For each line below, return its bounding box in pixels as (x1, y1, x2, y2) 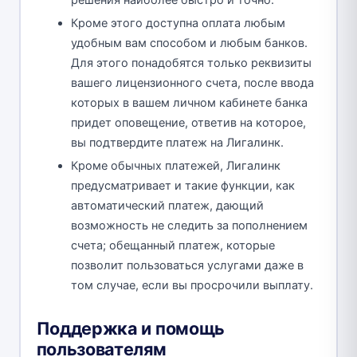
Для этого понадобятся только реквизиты (71, 56, 312, 71)
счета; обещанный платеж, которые (71, 238, 275, 253)
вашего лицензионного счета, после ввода (71, 76, 314, 91)
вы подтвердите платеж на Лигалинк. (71, 135, 284, 151)
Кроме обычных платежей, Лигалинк (71, 159, 280, 174)
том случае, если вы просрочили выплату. (71, 278, 313, 293)
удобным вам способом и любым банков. (71, 36, 308, 51)
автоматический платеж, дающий (71, 198, 264, 214)
